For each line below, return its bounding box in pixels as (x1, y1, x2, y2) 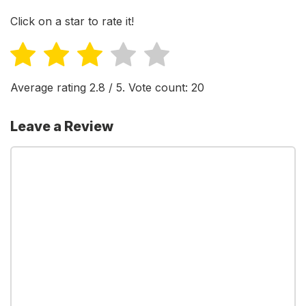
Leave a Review (10, 117, 113, 135)
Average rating (10, 80, 89, 94)
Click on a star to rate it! (10, 14, 134, 29)
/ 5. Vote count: (105, 80, 191, 94)
